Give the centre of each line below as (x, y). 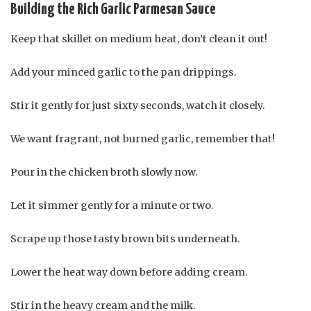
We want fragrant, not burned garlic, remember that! (143, 139)
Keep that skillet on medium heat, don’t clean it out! (139, 39)
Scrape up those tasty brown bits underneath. (125, 239)
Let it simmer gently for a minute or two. (112, 206)
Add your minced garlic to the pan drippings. (124, 73)
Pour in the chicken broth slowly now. (104, 173)
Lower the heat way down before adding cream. (129, 272)
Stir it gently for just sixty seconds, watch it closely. (138, 106)
